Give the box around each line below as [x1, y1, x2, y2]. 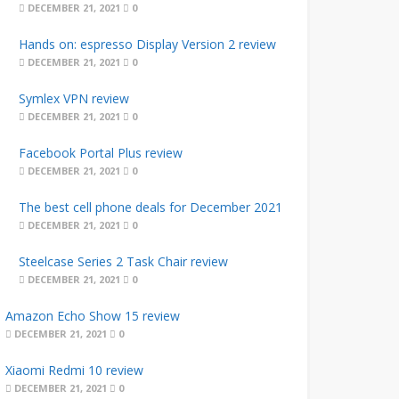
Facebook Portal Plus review [18, 144, 183, 161]
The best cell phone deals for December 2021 [18, 199, 282, 216]
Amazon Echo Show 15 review [4, 307, 180, 324]
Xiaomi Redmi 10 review [4, 362, 143, 379]
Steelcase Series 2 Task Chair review [18, 253, 228, 270]
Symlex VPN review [18, 90, 129, 107]
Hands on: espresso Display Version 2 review [18, 36, 276, 53]
